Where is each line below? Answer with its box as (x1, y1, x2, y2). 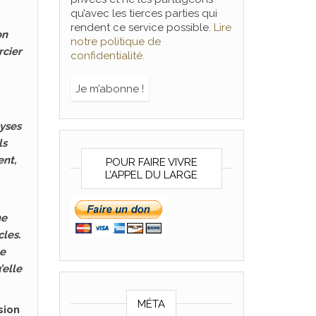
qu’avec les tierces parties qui (70, 7, 217, 20)
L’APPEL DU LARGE (105, 169, 198, 181)
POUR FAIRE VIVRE (105, 156, 197, 169)
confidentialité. (70, 49, 145, 62)
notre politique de (70, 35, 161, 48)
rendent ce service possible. (70, 21, 214, 34)
